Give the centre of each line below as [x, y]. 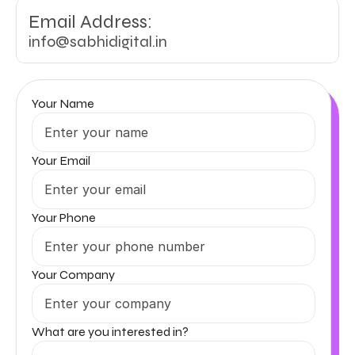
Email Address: [90, 22]
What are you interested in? [110, 332]
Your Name [63, 103]
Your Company [73, 275]
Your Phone [64, 218]
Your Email [61, 160]
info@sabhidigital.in [98, 42]
